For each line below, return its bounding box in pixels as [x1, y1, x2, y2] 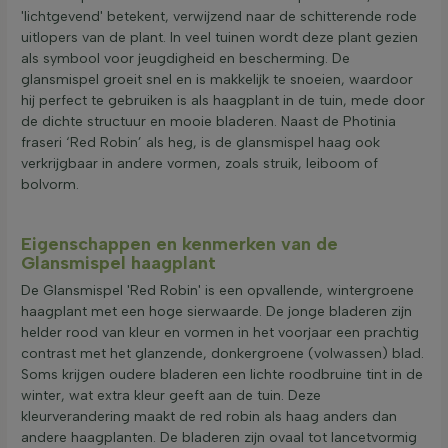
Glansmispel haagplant [21, 251, 216, 274]
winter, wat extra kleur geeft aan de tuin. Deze [21, 386, 321, 404]
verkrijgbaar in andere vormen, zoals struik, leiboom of [21, 154, 378, 172]
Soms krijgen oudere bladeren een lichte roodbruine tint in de [21, 365, 423, 383]
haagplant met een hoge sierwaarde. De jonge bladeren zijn [21, 302, 412, 320]
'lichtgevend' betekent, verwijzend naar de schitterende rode [21, 7, 417, 25]
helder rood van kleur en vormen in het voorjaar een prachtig [21, 323, 419, 341]
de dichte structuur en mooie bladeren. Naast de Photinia [21, 112, 396, 130]
